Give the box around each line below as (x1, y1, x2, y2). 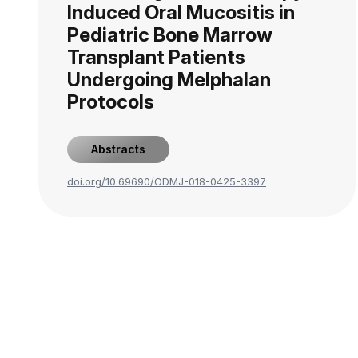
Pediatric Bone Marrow (67, 23, 272, 46)
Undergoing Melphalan (67, 68, 271, 91)
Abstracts (91, 142, 145, 156)
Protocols (67, 90, 154, 113)
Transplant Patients (67, 46, 245, 69)
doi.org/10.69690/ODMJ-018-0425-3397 (67, 175, 266, 188)
